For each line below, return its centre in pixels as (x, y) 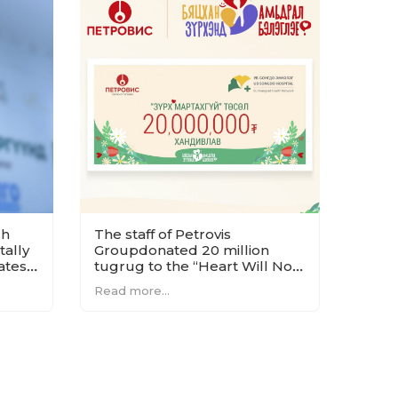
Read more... (132, 290)
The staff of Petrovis (163, 234)
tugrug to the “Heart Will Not (196, 266)
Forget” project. (150, 282)
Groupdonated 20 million (182, 250)
